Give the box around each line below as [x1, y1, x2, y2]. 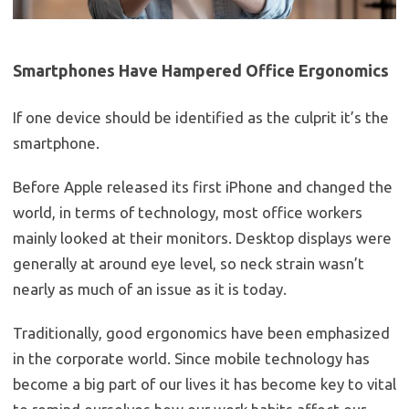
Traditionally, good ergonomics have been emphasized [13, 324, 390, 342]
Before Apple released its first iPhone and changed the [13, 178, 393, 196]
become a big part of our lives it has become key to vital [13, 375, 396, 393]
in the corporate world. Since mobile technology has [13, 350, 370, 368]
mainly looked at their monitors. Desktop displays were [13, 229, 392, 247]
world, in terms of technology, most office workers [13, 204, 362, 222]
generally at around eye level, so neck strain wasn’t [13, 255, 364, 273]
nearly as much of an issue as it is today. [13, 280, 287, 299]
